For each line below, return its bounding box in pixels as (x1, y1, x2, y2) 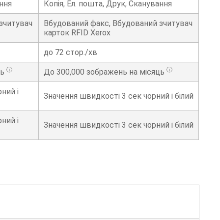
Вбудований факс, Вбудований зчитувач (44, 19, 192, 28)
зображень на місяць (84, 67, 166, 77)
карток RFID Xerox (44, 28, 110, 38)
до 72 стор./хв (44, 48, 97, 57)
